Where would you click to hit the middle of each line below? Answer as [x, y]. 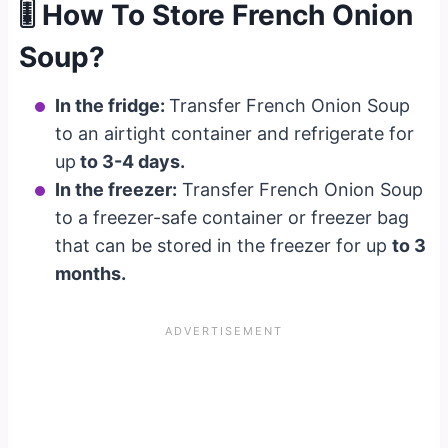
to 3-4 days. [131, 161]
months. [91, 273]
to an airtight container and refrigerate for [235, 133]
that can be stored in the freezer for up [224, 245]
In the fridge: [112, 105]
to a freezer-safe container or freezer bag [232, 217]
